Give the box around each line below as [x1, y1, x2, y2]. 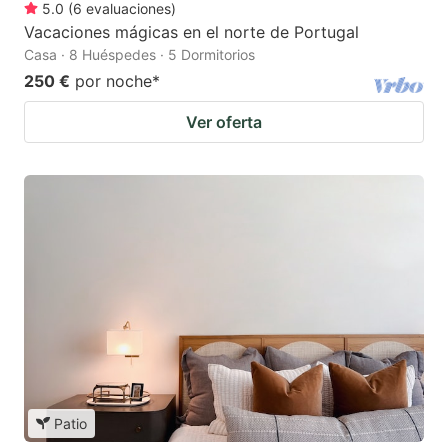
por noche [75, 71, 152, 92]
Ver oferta [186, 112, 262, 133]
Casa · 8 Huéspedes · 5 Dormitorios [24, 46, 255, 64]
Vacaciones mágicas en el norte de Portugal [24, 22, 359, 43]
